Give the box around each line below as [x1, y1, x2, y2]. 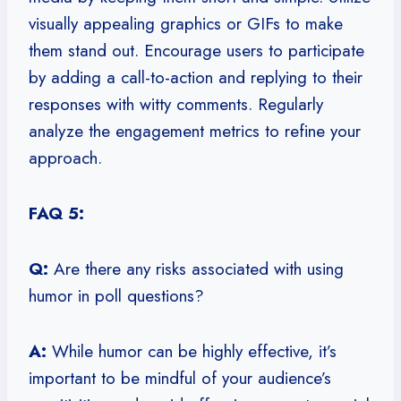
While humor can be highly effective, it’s [47, 338, 337, 363]
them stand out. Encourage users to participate [29, 38, 364, 63]
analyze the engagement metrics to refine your [29, 118, 361, 143]
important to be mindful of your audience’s [29, 365, 331, 390]
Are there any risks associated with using [48, 256, 344, 281]
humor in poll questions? [29, 283, 204, 308]
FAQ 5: [29, 200, 84, 226]
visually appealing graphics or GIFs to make [29, 11, 343, 36]
